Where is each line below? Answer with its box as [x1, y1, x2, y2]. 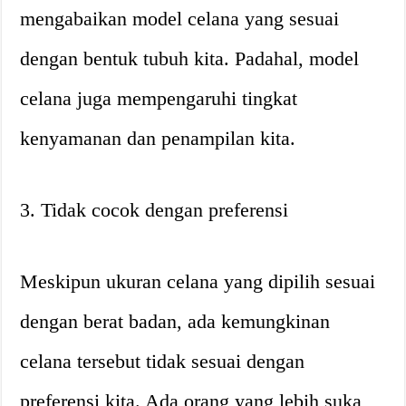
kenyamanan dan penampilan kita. [20, 126, 296, 150]
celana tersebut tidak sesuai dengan [20, 349, 305, 372]
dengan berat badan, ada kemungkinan [20, 309, 331, 333]
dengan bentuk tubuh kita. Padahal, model [20, 46, 360, 70]
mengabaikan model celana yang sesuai [20, 6, 340, 30]
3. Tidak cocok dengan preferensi [20, 198, 289, 221]
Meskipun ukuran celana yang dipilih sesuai [20, 269, 376, 293]
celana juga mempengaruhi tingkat [20, 86, 298, 110]
